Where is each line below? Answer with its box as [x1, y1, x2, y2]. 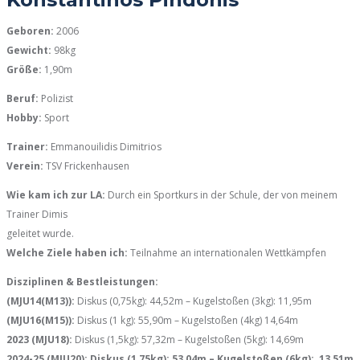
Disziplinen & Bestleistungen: [6, 274, 158, 288]
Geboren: [6, 23, 54, 38]
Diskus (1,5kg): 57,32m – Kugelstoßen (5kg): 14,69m [72, 332, 304, 346]
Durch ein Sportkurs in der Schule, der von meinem [105, 187, 337, 202]
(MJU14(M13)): [6, 293, 75, 308]
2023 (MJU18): [6, 332, 72, 346]
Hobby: [6, 110, 42, 125]
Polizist [39, 91, 73, 105]
